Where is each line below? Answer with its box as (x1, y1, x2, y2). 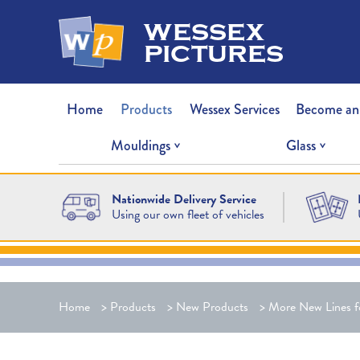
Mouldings (111, 134, 171, 156)
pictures (143, 35, 284, 69)
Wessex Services (190, 98, 280, 120)
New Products (175, 297, 248, 317)
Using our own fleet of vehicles (111, 204, 264, 224)
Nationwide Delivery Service (111, 189, 256, 209)
